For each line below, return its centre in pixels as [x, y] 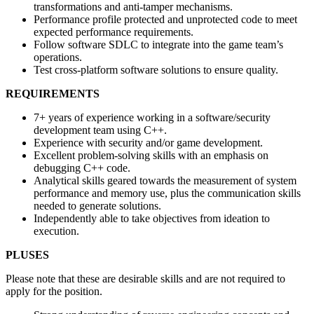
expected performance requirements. [114, 32]
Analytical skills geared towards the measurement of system [165, 180]
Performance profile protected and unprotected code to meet [165, 19]
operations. [58, 57]
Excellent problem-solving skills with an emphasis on [151, 155]
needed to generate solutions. [97, 205]
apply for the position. [54, 291]
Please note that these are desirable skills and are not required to [145, 278]
